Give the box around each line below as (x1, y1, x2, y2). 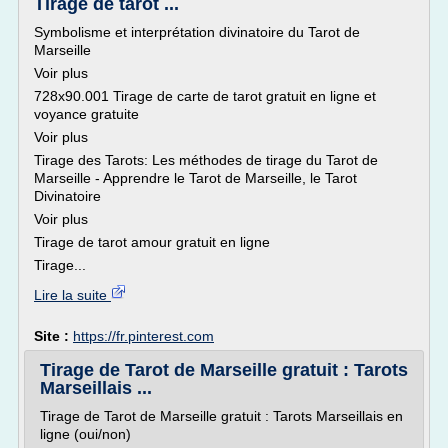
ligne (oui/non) (40, 426, 131, 442)
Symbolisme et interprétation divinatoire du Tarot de (34, 24, 360, 40)
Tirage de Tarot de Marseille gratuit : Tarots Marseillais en (40, 408, 403, 424)
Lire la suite (34, 287, 111, 303)
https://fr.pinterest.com (73, 328, 214, 344)
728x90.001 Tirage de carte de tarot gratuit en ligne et (34, 88, 376, 104)
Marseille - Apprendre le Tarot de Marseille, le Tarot (34, 170, 357, 186)
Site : (34, 328, 73, 344)
